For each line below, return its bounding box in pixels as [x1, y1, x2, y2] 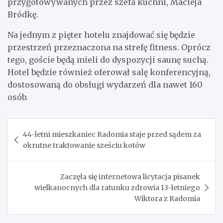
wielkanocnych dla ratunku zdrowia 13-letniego [34, 183, 200, 192]
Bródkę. [7, 9, 38, 19]
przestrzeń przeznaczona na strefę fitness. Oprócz [7, 42, 211, 52]
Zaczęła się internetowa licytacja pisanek [60, 172, 200, 181]
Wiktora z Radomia [134, 194, 200, 203]
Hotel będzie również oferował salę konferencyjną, [7, 67, 211, 77]
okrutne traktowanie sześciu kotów [23, 140, 145, 150]
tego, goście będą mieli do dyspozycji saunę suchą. [7, 54, 209, 65]
